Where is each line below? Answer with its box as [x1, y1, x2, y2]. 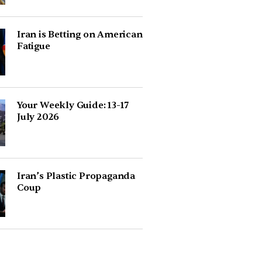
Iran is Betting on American [16, 29, 143, 40]
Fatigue [16, 40, 50, 52]
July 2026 [16, 111, 60, 123]
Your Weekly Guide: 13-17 [16, 99, 129, 111]
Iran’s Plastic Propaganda [16, 170, 135, 182]
